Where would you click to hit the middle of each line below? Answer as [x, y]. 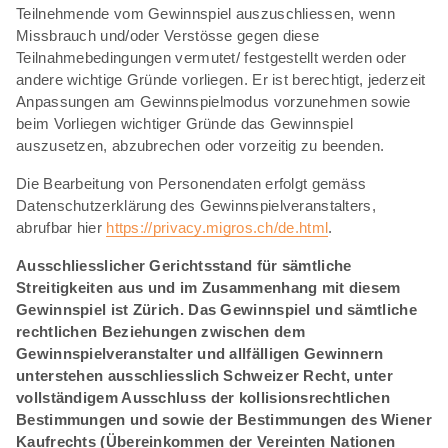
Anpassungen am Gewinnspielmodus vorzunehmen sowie [213, 101]
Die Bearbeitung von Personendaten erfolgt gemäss [191, 183]
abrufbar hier [61, 227]
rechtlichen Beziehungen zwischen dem [160, 331]
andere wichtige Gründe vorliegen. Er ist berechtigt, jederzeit [221, 79]
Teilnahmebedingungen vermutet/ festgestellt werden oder [211, 57]
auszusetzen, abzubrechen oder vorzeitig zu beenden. [200, 145]
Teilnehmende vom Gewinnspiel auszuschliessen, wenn [205, 13]
